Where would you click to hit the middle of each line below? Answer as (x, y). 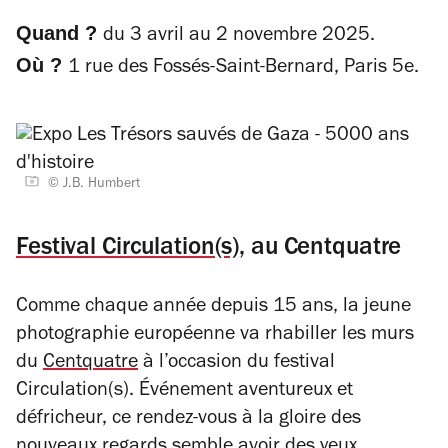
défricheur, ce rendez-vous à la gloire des (188, 420)
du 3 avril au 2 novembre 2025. (239, 37)
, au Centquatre (320, 249)
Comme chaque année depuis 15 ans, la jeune (213, 308)
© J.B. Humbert (94, 185)
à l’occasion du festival (236, 364)
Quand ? (56, 33)
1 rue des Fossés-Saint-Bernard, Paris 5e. (243, 69)
